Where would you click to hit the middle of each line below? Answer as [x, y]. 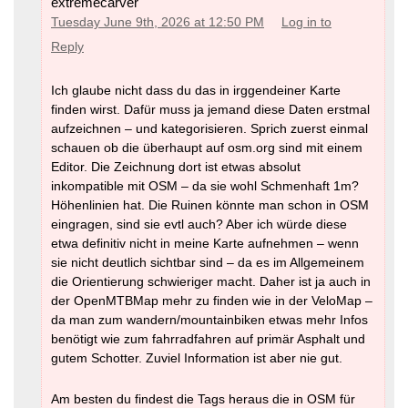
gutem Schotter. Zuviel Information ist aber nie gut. [197, 357]
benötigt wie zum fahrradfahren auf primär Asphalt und [208, 338]
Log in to [306, 23]
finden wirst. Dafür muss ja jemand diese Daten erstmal [210, 109]
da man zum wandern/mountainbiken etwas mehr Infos [209, 319]
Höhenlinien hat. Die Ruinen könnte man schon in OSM [210, 204]
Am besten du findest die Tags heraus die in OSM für [203, 398]
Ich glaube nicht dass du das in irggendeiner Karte [196, 90]
